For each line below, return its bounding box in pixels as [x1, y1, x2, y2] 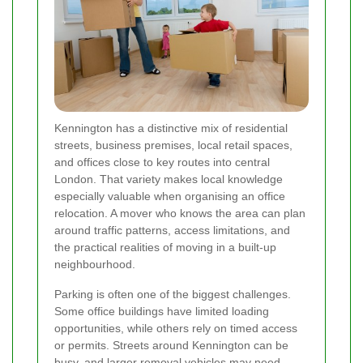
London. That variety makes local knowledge [54, 173, 283, 186]
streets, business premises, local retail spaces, [54, 139, 293, 152]
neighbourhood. [54, 258, 135, 271]
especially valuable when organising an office [54, 190, 285, 203]
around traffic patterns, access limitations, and [54, 224, 290, 237]
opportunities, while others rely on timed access [54, 322, 297, 335]
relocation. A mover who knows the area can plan [54, 207, 305, 220]
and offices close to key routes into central [54, 156, 270, 169]
